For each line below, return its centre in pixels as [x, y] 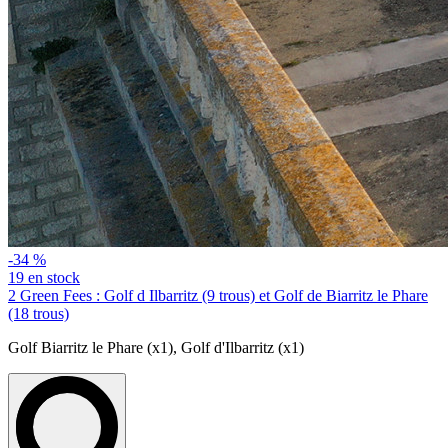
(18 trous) [38, 313]
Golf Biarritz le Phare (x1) [90, 347]
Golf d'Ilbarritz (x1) [242, 347]
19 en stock [44, 277]
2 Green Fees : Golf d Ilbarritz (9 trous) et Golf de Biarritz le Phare [218, 295]
